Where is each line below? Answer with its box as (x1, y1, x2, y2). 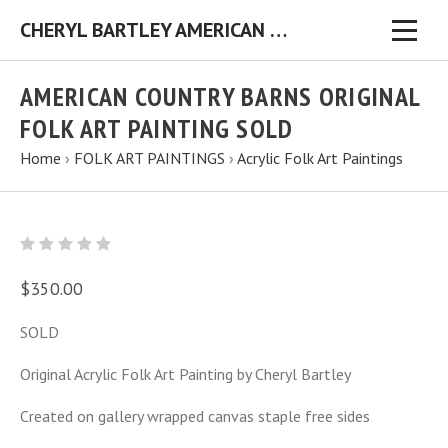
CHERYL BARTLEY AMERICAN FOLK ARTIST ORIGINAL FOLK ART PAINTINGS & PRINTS (270, 17, 287, 43)
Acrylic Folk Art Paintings (237, 148, 403, 168)
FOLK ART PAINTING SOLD (20, 112, 294, 145)
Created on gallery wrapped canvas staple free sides (20, 406, 370, 426)
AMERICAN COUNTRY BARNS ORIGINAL (20, 80, 421, 113)
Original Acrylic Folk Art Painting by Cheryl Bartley (20, 364, 351, 384)
